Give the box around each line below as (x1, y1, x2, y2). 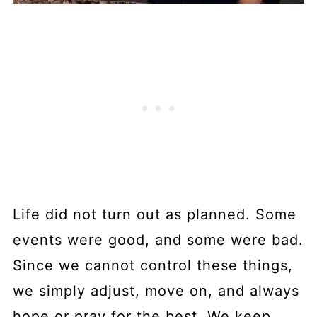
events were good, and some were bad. (12, 231, 304, 248)
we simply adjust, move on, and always (12, 282, 299, 299)
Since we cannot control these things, (12, 256, 293, 274)
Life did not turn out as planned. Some (12, 205, 296, 223)
